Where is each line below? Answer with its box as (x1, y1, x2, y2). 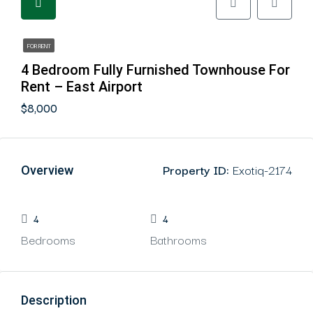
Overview (21, 162, 73, 177)
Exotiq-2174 (229, 160, 292, 179)
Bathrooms (150, 230, 207, 249)
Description (21, 293, 87, 307)
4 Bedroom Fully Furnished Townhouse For (21, 61, 290, 78)
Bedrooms (21, 230, 75, 249)
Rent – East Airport (21, 78, 143, 95)
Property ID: (163, 160, 229, 179)
